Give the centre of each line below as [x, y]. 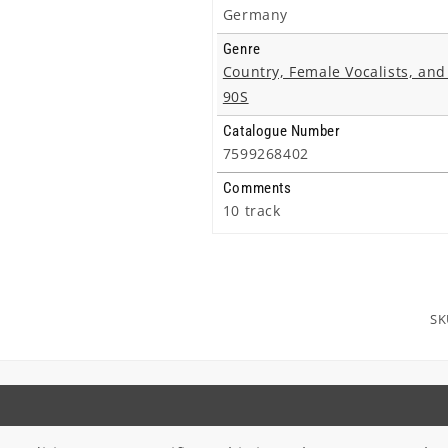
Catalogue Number [281, 131]
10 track [251, 210]
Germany [255, 14]
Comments [257, 188]
